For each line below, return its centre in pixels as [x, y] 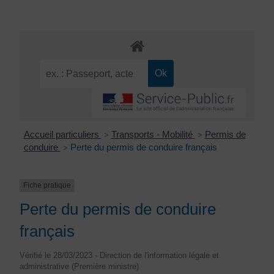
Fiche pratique [47, 186]
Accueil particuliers [62, 135]
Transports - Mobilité [153, 135]
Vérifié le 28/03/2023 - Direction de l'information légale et [119, 255]
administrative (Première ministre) [79, 266]
